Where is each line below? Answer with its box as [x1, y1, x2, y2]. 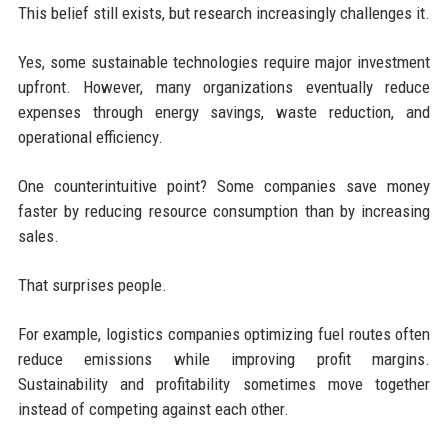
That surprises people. [17, 274, 167, 295]
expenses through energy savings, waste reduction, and [17, 101, 431, 122]
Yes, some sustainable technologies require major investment [17, 51, 431, 72]
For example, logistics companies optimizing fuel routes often [17, 323, 431, 344]
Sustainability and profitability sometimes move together [17, 373, 431, 394]
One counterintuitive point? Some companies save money [17, 175, 431, 196]
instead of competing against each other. [17, 398, 289, 419]
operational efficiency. [17, 126, 163, 147]
